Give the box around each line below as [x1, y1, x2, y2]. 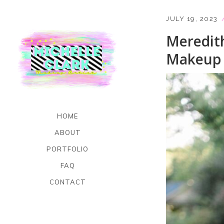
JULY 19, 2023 [166, 15, 218, 22]
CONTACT [49, 178, 86, 186]
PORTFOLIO [46, 145, 88, 153]
